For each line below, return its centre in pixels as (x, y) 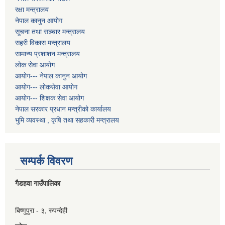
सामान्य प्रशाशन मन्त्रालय (47, 54)
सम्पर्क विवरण (46, 161)
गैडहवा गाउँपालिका (39, 184)
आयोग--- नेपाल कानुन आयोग (51, 76)
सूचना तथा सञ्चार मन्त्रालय (50, 32)
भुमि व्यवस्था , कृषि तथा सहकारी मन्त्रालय (67, 120)
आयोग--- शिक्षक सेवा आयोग (49, 98)
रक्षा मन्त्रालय (32, 10)
